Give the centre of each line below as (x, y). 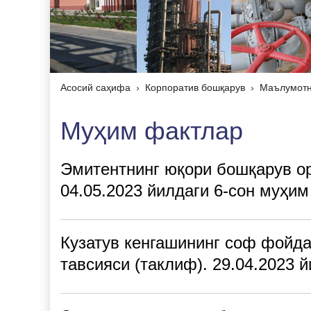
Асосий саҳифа (95, 88)
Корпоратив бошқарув (195, 88)
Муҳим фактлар (152, 131)
